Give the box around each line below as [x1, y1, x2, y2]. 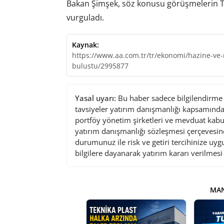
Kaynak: [71, 40, 99, 50]
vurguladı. [66, 12, 104, 23]
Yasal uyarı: [74, 93, 116, 103]
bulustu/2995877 [71, 61, 128, 71]
